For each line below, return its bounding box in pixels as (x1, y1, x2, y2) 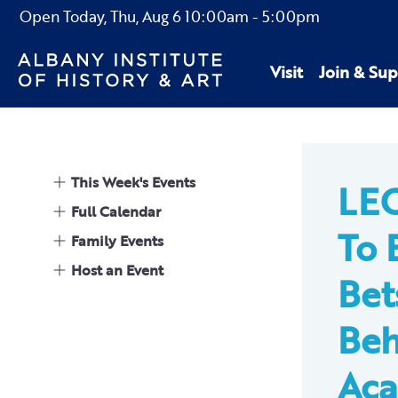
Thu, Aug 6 (110, 5, 181, 28)
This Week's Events (71, 171, 195, 193)
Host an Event (71, 259, 163, 281)
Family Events (71, 230, 163, 251)
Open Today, (20, 5, 110, 28)
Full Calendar (71, 201, 161, 222)
